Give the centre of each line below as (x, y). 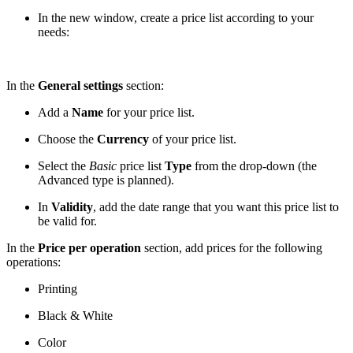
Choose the (67, 139)
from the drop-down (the (254, 165)
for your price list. (149, 112)
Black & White (75, 315)
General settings (80, 85)
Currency (123, 139)
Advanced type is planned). (106, 180)
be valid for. (67, 221)
